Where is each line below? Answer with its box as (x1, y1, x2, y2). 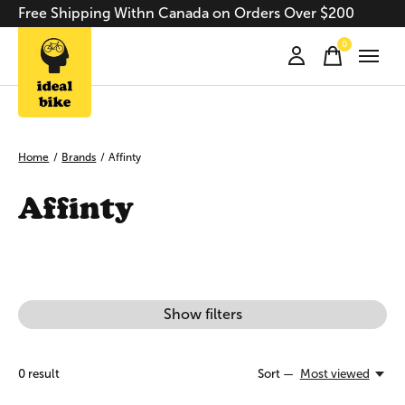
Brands (61, 151, 97, 164)
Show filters (163, 306, 242, 323)
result (25, 366, 60, 381)
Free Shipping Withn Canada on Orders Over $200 (18, 5, 354, 21)
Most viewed (299, 367, 370, 381)
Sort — (258, 367, 295, 381)
